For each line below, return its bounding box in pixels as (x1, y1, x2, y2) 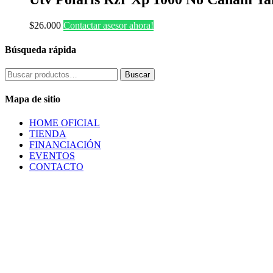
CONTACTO (29, 161, 83, 172)
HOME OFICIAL (29, 118, 100, 129)
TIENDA (29, 129, 66, 140)
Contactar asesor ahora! (63, 20, 154, 31)
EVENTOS (29, 151, 75, 161)
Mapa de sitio (5, 94, 60, 105)
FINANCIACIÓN (29, 140, 101, 151)
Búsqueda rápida (5, 44, 76, 55)
